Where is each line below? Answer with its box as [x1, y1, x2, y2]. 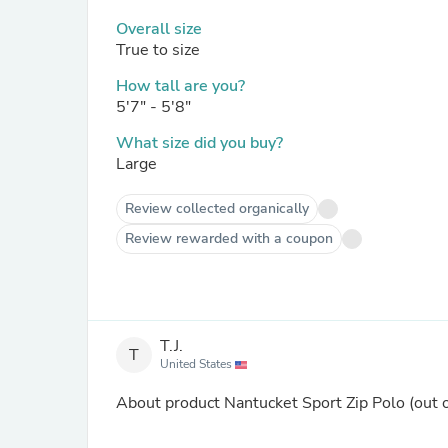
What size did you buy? [116, 132, 283, 154]
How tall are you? [116, 75, 245, 97]
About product [116, 392, 224, 414]
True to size [116, 39, 200, 61]
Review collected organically [125, 199, 309, 218]
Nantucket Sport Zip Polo [224, 392, 405, 414]
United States [160, 356, 235, 373]
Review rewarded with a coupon [125, 229, 333, 248]
